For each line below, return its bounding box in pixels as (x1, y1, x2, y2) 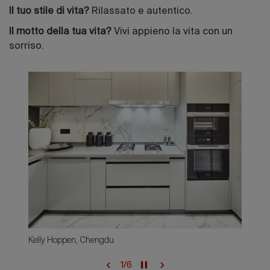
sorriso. (9, 42, 44, 52)
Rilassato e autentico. (92, 7, 193, 17)
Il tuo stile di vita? (9, 7, 92, 17)
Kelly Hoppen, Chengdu (28, 236, 114, 245)
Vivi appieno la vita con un (114, 27, 233, 37)
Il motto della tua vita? (9, 27, 114, 37)
